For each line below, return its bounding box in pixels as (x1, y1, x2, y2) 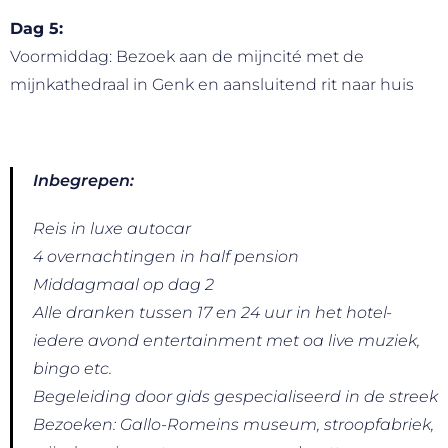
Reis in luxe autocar (33, 218, 191, 238)
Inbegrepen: (33, 170, 134, 190)
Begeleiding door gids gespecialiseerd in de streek (33, 386, 438, 406)
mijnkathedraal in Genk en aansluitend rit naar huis (10, 74, 414, 94)
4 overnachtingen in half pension (33, 246, 299, 266)
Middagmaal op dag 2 (33, 274, 214, 294)
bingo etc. (33, 358, 112, 378)
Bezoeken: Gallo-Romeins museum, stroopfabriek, (33, 414, 434, 434)
